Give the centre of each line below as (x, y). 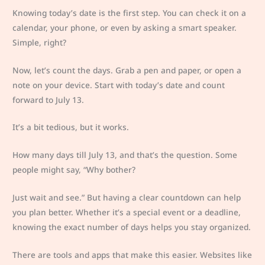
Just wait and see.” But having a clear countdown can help (127, 198)
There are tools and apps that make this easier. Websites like (132, 255)
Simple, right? (40, 42)
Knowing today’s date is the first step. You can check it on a (130, 12)
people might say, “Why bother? (74, 170)
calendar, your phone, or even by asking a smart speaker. (125, 27)
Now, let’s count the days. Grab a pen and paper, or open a (127, 70)
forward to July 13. (49, 99)
